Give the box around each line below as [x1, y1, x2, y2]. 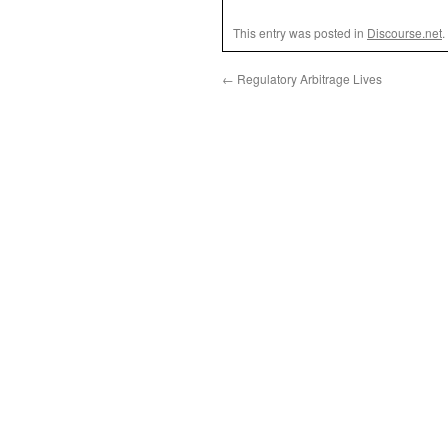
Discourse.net [367, 24, 442, 41]
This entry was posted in [233, 24, 367, 41]
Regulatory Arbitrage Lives [234, 70, 382, 87]
